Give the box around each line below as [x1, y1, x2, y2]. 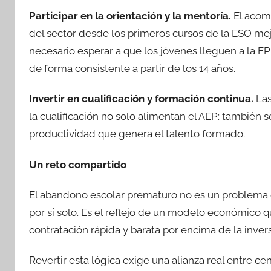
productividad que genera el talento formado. [29, 128, 245, 140]
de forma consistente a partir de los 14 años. [29, 62, 235, 74]
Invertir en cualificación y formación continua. [29, 93, 253, 105]
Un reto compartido [29, 158, 126, 171]
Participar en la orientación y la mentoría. [29, 10, 231, 22]
